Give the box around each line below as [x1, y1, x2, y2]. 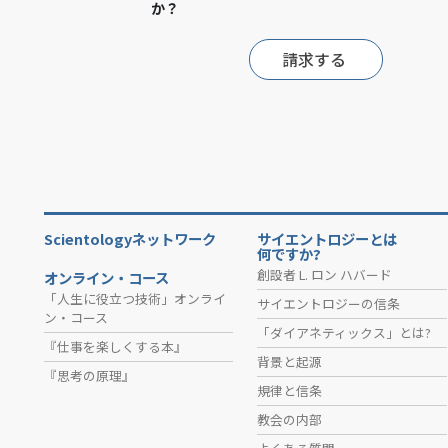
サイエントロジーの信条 [257, 293, 401, 313]
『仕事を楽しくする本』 [44, 336, 187, 356]
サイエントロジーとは [257, 227, 398, 249]
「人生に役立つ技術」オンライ [44, 288, 226, 308]
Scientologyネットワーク [44, 227, 216, 249]
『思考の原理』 [44, 365, 135, 385]
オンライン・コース [44, 266, 169, 288]
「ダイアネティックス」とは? [257, 322, 432, 342]
